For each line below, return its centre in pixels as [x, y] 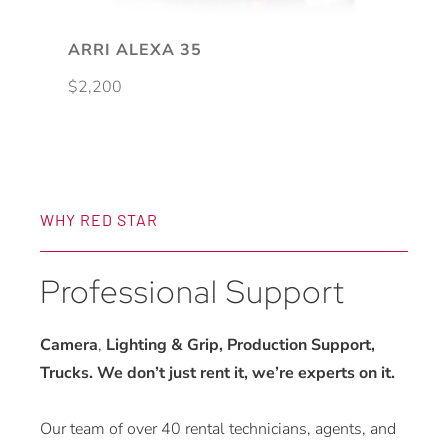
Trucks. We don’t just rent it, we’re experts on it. [217, 373]
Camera [69, 345]
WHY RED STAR [99, 220]
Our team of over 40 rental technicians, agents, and [218, 429]
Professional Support [192, 292]
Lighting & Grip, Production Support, [238, 345]
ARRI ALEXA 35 [135, 50]
